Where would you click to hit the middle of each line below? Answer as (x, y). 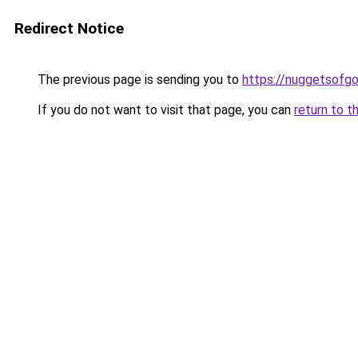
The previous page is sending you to (138, 80)
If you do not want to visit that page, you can (164, 110)
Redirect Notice (69, 28)
